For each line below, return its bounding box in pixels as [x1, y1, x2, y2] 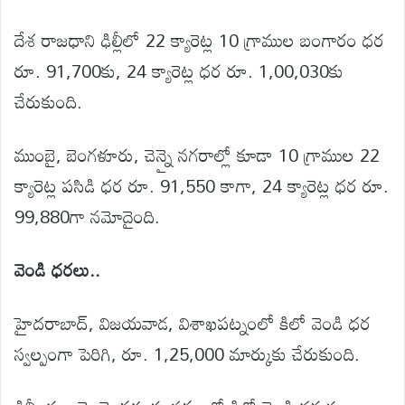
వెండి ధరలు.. [14, 250, 100, 287]
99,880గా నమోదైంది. [14, 197, 160, 234]
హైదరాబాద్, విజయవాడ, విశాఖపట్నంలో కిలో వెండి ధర [14, 304, 371, 341]
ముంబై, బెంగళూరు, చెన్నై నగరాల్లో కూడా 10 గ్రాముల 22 [14, 136, 380, 173]
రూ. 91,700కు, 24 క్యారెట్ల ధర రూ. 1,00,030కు [14, 52, 344, 89]
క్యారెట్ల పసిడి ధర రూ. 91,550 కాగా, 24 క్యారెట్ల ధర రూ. [14, 166, 389, 203]
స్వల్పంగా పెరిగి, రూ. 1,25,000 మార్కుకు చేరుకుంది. [14, 334, 360, 372]
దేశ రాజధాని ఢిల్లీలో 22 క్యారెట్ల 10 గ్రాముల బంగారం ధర [14, 21, 384, 58]
